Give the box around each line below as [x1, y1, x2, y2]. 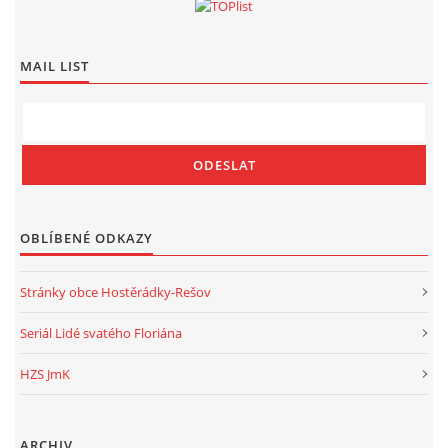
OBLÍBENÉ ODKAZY [20, 229, 153, 247]
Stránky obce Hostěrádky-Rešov [20, 283, 211, 301]
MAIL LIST [20, 57, 89, 75]
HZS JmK [20, 365, 70, 383]
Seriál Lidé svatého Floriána [20, 324, 182, 342]
